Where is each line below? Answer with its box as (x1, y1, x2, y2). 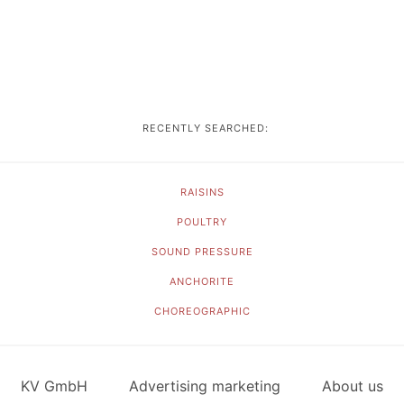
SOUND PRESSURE (151, 245, 253, 258)
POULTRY (177, 216, 227, 228)
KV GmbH (21, 377, 87, 395)
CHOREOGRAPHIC (153, 305, 251, 317)
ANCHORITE (170, 275, 234, 288)
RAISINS (179, 186, 225, 198)
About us (322, 377, 383, 395)
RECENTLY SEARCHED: (135, 122, 269, 134)
